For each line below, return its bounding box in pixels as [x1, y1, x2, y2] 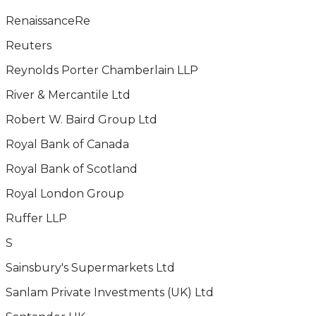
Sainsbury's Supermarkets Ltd [6, 261, 175, 274]
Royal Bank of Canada [6, 138, 129, 151]
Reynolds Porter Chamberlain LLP [6, 63, 198, 77]
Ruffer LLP [6, 212, 67, 225]
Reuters [6, 39, 51, 52]
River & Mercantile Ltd [6, 88, 130, 102]
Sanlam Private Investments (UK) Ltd [6, 286, 214, 299]
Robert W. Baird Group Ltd [6, 113, 157, 126]
